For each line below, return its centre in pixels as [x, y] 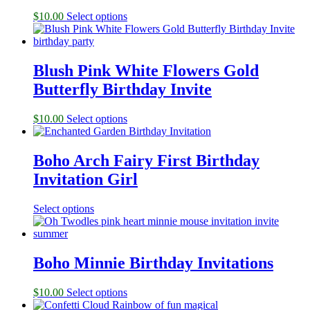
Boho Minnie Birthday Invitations [153, 263]
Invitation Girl [85, 180]
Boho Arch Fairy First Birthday [146, 161]
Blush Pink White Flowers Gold [146, 71]
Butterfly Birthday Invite [122, 90]
